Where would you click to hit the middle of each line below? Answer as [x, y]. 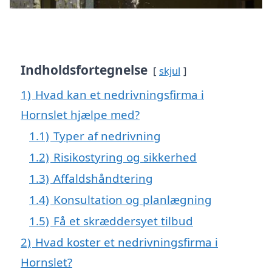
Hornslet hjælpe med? [80, 114]
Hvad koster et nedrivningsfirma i [127, 242]
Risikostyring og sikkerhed [125, 157]
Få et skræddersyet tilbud [123, 220]
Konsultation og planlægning [133, 199]
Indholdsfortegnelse [84, 70]
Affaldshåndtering [103, 178]
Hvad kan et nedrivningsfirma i [120, 94]
